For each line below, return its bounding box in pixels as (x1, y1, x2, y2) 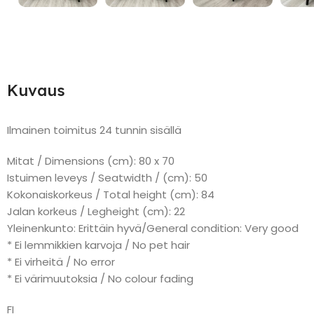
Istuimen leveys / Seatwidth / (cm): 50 (7, 170, 207, 185)
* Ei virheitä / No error (7, 254, 115, 269)
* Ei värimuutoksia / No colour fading (7, 271, 193, 286)
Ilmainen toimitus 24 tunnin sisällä (7, 122, 182, 137)
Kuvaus (7, 80, 65, 100)
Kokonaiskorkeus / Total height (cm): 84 (7, 186, 214, 202)
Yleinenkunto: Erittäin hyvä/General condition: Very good (7, 220, 299, 235)
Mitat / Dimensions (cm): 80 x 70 (7, 153, 175, 168)
